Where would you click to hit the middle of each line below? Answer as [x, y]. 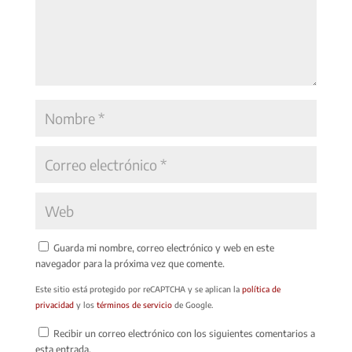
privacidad [54, 304]
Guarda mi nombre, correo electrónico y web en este [163, 247]
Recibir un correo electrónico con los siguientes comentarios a [184, 333]
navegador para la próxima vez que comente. [130, 263]
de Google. [192, 304]
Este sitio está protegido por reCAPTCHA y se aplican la [138, 288]
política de [261, 288]
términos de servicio [134, 304]
